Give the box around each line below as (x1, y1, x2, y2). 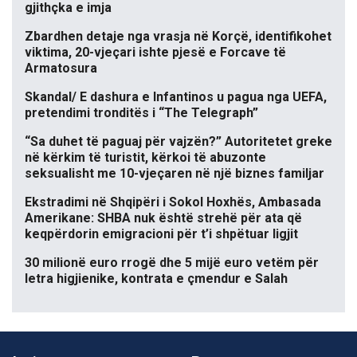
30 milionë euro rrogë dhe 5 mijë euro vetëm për (25, 255, 319, 271)
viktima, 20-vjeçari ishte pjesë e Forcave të (25, 45, 286, 61)
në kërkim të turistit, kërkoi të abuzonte (25, 150, 266, 166)
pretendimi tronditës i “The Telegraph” (25, 105, 258, 121)
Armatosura (25, 61, 97, 76)
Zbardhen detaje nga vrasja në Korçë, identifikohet (25, 29, 331, 45)
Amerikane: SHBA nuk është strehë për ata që (25, 210, 302, 226)
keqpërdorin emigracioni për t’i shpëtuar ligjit (25, 226, 298, 242)
